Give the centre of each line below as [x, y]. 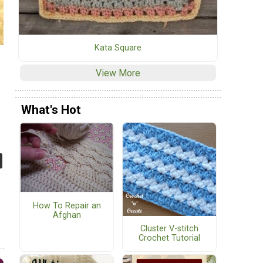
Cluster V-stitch [169, 229]
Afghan [67, 215]
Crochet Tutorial [169, 238]
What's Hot [51, 110]
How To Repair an [67, 205]
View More [118, 73]
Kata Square [118, 48]
